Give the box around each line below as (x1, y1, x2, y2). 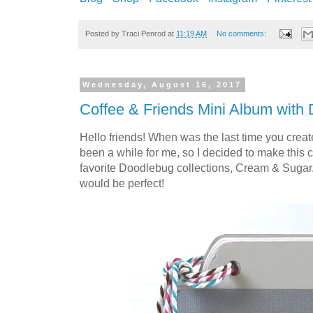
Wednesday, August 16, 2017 (82, 80, 242, 89)
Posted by (85, 29, 122, 38)
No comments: (216, 29, 268, 38)
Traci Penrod (122, 29, 166, 38)
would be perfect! (80, 177, 164, 189)
